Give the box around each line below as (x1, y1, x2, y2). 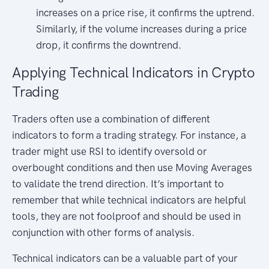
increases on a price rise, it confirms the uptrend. (36, 7, 255, 19)
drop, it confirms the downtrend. (36, 39, 181, 52)
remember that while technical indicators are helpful (12, 194, 246, 207)
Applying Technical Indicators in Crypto (12, 64, 255, 82)
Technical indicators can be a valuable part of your (12, 252, 238, 265)
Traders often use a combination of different (12, 113, 210, 125)
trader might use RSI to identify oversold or (12, 145, 207, 158)
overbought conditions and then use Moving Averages (12, 162, 252, 174)
